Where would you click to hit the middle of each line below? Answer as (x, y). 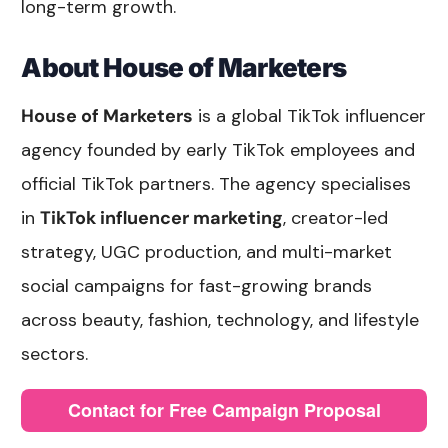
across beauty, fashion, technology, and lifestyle (220, 319)
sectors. (55, 353)
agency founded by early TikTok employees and (218, 149)
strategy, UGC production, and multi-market (207, 251)
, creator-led (336, 217)
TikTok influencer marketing (162, 217)
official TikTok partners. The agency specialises (216, 183)
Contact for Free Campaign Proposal (224, 409)
